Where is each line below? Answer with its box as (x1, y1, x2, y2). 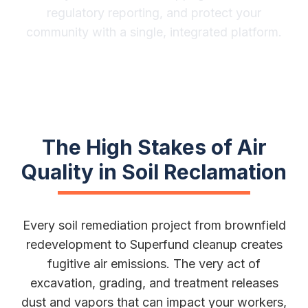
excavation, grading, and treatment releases (30, 276, 278, 290)
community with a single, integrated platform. (26, 24, 282, 39)
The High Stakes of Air (41, 135, 267, 159)
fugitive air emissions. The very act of (47, 256, 261, 271)
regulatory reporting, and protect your (47, 5, 261, 20)
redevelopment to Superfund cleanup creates (25, 237, 283, 252)
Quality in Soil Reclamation (21, 159, 287, 184)
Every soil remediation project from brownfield (22, 218, 286, 232)
